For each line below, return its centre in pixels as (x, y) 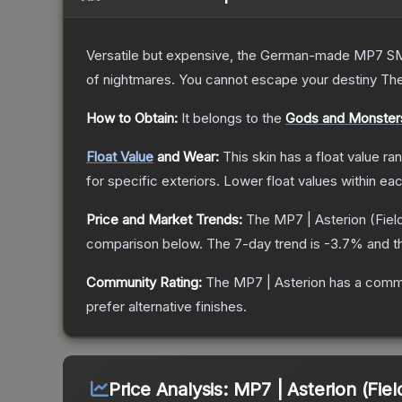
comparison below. (144, 244)
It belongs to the (233, 118)
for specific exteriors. (153, 181)
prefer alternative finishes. (166, 307)
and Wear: (186, 157)
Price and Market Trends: (164, 220)
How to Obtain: (132, 118)
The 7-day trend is (265, 244)
